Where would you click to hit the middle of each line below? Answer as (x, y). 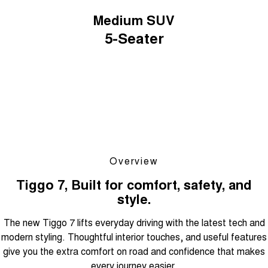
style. (134, 198)
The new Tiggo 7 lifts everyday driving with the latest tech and (134, 222)
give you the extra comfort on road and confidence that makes (134, 251)
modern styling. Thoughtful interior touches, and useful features (134, 236)
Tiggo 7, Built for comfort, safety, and (134, 184)
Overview (134, 160)
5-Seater (134, 37)
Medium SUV (134, 19)
